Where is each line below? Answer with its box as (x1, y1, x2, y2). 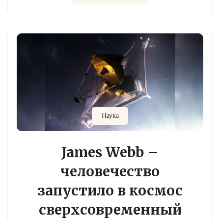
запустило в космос (37, 182, 183, 200)
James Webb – (61, 143, 159, 162)
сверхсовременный (38, 201, 182, 219)
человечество (60, 163, 160, 181)
